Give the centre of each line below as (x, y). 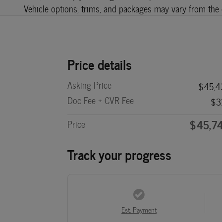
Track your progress (119, 154)
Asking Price (89, 85)
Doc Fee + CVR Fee (101, 100)
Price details (100, 63)
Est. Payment (139, 209)
